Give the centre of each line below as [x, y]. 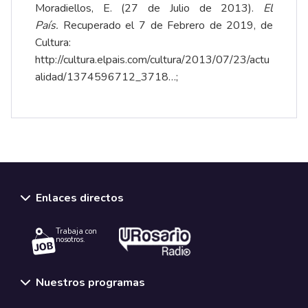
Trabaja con [76, 232]
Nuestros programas [90, 282]
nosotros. [70, 240]
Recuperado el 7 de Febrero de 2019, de [166, 25]
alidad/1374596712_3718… [106, 77]
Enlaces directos [80, 198]
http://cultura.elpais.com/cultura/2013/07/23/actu [152, 59]
